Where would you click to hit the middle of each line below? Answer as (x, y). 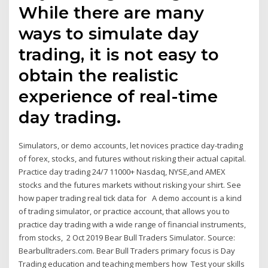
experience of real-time (118, 96)
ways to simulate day (109, 33)
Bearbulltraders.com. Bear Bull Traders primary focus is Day (127, 250)
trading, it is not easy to (119, 54)
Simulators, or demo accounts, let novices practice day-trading (131, 145)
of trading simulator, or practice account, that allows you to (124, 211)
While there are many (112, 12)
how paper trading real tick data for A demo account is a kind (130, 198)
